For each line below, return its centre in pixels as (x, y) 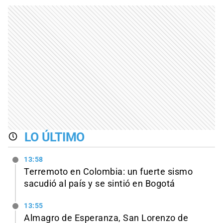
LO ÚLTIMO (55, 137)
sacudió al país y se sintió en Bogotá (100, 184)
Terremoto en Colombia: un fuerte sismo (108, 172)
